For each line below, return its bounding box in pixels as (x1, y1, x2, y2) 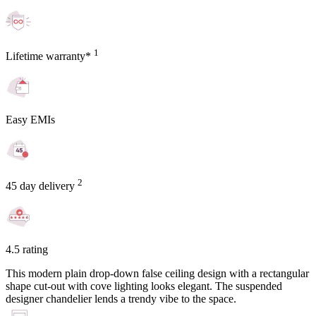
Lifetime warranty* (6, 49, 94, 62)
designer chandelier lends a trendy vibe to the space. (6, 293, 236, 305)
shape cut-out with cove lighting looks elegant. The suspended (6, 280, 282, 293)
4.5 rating (6, 243, 48, 256)
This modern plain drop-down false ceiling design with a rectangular (6, 267, 309, 280)
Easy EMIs (6, 113, 55, 126)
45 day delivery (6, 180, 78, 193)
